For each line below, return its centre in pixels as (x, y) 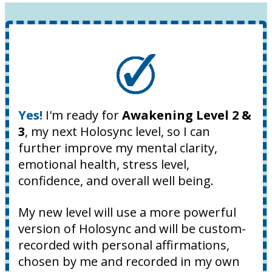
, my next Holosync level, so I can (117, 131)
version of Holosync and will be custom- (132, 228)
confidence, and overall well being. (117, 180)
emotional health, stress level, (104, 164)
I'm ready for (82, 115)
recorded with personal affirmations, (124, 245)
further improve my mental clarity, (118, 148)
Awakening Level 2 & (187, 115)
